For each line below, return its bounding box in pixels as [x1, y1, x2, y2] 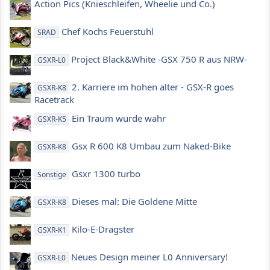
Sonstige [37, 169, 67, 180]
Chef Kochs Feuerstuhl [61, 25, 154, 38]
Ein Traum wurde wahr [72, 111, 166, 124]
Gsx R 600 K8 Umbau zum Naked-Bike [72, 139, 231, 152]
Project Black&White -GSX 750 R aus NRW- [71, 53, 248, 66]
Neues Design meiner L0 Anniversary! [71, 250, 228, 263]
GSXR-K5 [37, 113, 67, 124]
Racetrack [34, 93, 74, 106]
